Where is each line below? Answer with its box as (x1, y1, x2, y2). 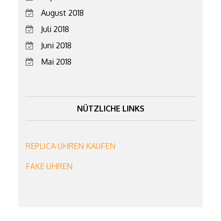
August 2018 (41, 7, 84, 18)
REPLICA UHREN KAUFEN (26, 141, 116, 151)
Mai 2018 (41, 56, 72, 67)
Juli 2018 (41, 24, 70, 34)
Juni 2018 (41, 40, 72, 50)
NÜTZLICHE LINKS (76, 103, 145, 113)
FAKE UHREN (26, 161, 73, 172)
